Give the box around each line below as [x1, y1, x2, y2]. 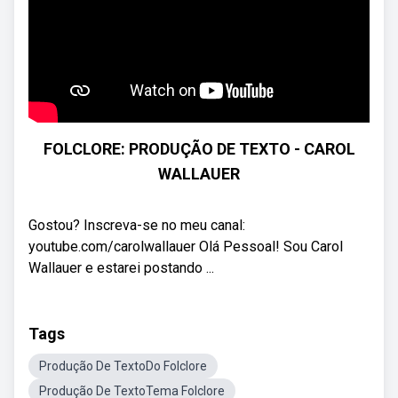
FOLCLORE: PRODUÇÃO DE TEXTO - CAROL [43, 139, 355, 158]
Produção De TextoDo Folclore [39, 359, 207, 373]
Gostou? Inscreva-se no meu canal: [28, 217, 245, 234]
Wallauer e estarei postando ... [28, 259, 214, 276]
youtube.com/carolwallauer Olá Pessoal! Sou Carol [28, 238, 343, 255]
